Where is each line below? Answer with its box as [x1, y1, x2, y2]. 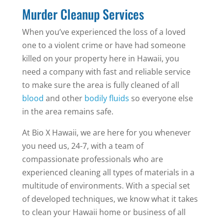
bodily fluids [84, 93, 129, 104]
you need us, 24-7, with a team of [22, 140, 143, 152]
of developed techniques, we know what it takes [22, 193, 198, 205]
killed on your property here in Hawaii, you [22, 53, 179, 64]
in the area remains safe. [22, 106, 113, 117]
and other [43, 93, 84, 104]
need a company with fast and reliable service [22, 66, 191, 78]
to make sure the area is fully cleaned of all [22, 80, 179, 91]
